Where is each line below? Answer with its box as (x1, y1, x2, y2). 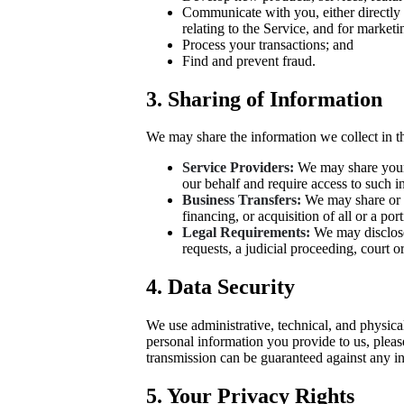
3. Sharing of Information (146, 87, 382, 111)
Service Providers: (182, 160, 294, 176)
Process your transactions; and (182, 36, 353, 52)
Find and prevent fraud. (182, 52, 316, 69)
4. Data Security (146, 275, 295, 299)
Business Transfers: (182, 192, 301, 208)
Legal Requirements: (182, 225, 310, 241)
